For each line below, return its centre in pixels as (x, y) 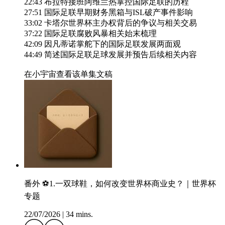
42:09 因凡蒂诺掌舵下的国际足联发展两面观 (102, 44)
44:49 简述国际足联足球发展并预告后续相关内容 (110, 55)
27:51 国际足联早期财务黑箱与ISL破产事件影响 (108, 13)
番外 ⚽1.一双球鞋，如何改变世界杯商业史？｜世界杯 (120, 184)
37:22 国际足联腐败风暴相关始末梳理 (90, 34)
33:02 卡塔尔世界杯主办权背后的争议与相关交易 (110, 23)
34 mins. (79, 214)
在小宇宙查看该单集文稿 (68, 74)
